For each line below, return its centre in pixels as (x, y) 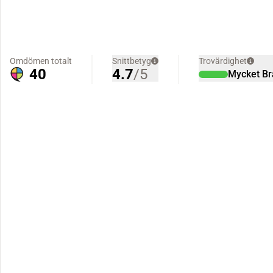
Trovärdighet (223, 61)
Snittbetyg (132, 61)
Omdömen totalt (41, 61)
